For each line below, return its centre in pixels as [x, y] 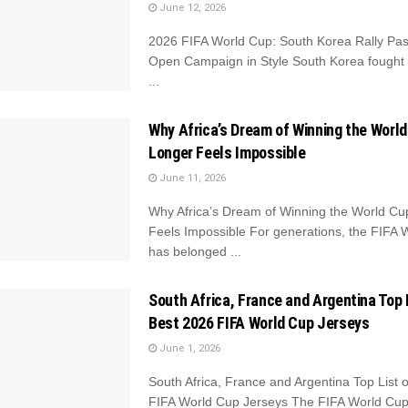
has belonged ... [195, 251]
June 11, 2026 [191, 178]
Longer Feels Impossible [227, 152]
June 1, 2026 [189, 349]
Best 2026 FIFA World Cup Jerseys [259, 323]
